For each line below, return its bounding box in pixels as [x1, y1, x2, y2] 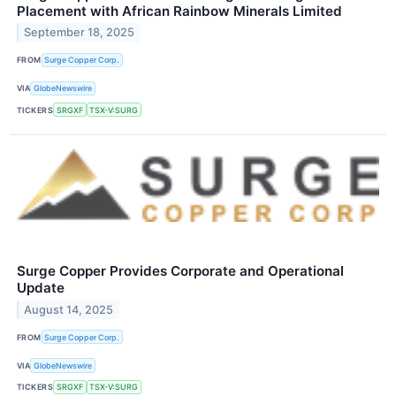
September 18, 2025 [24, 26, 135, 40]
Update [17, 279, 65, 297]
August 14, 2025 [24, 302, 114, 316]
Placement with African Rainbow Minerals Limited [17, 2, 342, 19]
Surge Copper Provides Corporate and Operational [17, 263, 344, 280]
